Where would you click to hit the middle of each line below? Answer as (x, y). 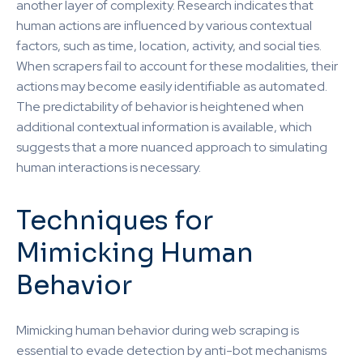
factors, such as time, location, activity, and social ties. (169, 46)
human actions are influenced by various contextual (164, 26)
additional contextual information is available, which (164, 127)
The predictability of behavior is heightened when (160, 107)
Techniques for (115, 220)
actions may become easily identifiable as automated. (172, 86)
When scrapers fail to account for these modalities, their (177, 66)
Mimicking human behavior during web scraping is (158, 330)
